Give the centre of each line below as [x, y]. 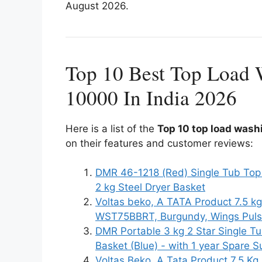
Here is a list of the [111, 128]
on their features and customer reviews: [159, 143]
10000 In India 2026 [151, 97]
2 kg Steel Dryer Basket [150, 187]
